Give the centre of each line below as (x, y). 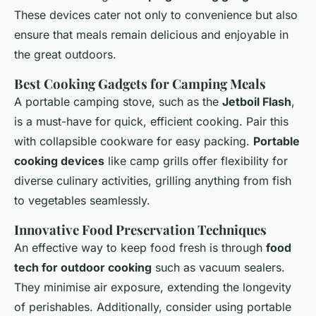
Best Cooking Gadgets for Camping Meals (140, 83)
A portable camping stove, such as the (118, 101)
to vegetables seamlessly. (82, 200)
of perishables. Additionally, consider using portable (153, 306)
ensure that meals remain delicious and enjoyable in (151, 34)
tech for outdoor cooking (83, 267)
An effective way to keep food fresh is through (140, 247)
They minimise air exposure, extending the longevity (153, 287)
